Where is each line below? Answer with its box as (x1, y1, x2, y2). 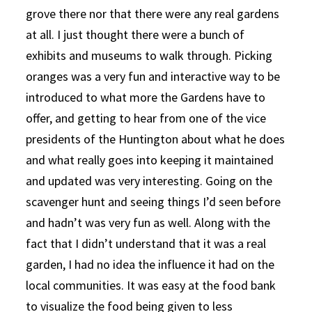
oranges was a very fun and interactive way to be (26, 68, 281, 84)
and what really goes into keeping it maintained (26, 151, 274, 168)
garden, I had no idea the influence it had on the (26, 256, 275, 272)
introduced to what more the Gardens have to (26, 88, 266, 105)
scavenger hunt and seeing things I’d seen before (26, 193, 281, 210)
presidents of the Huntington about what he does (26, 130, 286, 147)
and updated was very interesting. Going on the (26, 172, 273, 189)
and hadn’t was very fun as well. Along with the (26, 214, 271, 231)
